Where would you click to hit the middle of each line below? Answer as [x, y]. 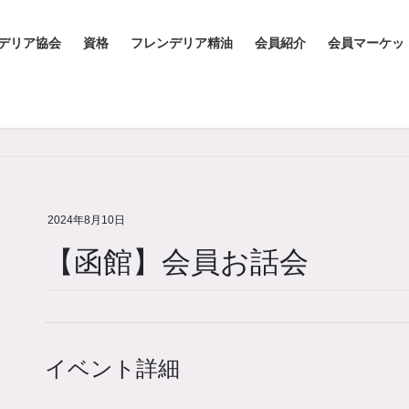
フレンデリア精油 [182, 43]
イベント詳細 [112, 368]
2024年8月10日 [86, 220]
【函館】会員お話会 [177, 262]
